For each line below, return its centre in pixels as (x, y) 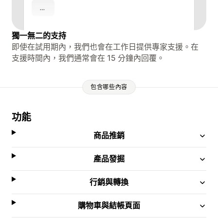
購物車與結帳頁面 (109, 205)
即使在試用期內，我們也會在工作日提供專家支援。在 (105, 46)
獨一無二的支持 (39, 35)
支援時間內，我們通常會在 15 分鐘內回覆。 (88, 58)
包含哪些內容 (109, 87)
